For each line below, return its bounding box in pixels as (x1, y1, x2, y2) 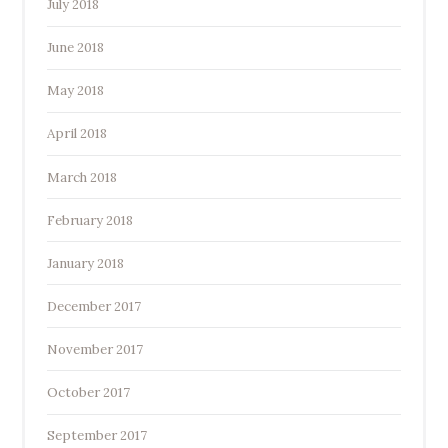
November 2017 (46, 340, 143, 358)
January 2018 (46, 254, 124, 272)
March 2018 (46, 168, 117, 186)
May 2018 (46, 82, 104, 100)
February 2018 (46, 211, 133, 229)
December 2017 (46, 297, 141, 315)
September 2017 (46, 427, 147, 445)
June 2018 (46, 39, 104, 57)
